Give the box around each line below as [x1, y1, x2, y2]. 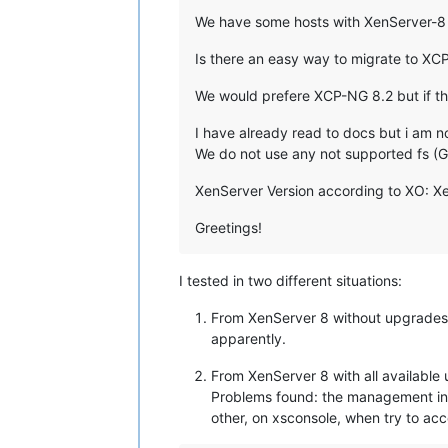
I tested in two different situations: [179, 272, 402, 290]
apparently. [211, 330, 286, 348]
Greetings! [195, 219, 262, 237]
